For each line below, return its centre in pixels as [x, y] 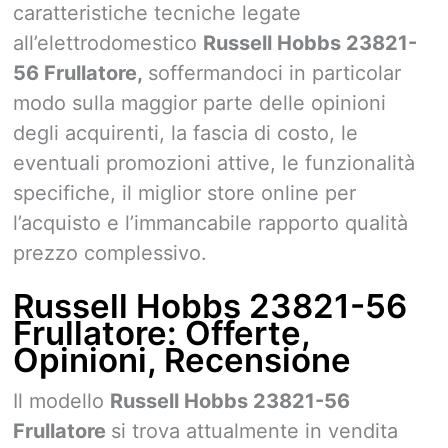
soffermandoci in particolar [274, 72]
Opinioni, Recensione [182, 359]
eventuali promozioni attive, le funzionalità [214, 162]
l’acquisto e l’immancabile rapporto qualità [210, 222]
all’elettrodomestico [108, 42]
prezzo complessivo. [110, 252]
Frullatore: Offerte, [161, 332]
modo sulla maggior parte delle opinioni [199, 102]
